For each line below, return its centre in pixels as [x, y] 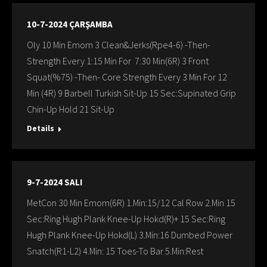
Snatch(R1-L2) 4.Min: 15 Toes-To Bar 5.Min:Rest [115, 251]
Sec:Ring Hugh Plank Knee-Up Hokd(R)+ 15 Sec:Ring [126, 219]
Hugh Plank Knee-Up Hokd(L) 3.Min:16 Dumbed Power [130, 235]
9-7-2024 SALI [55, 182]
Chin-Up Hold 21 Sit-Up [71, 109]
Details [41, 128]
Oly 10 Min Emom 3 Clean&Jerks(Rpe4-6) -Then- [119, 45]
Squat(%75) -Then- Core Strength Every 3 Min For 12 [127, 77]
